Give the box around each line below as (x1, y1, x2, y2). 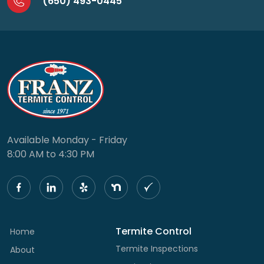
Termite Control (115, 224, 192, 238)
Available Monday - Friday (7, 133, 127, 147)
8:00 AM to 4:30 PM (7, 147, 94, 161)
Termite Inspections (115, 242, 198, 255)
